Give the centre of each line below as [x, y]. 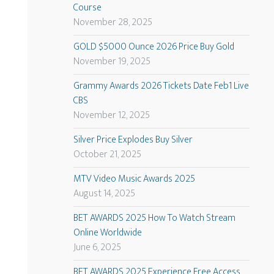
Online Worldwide [107, 233]
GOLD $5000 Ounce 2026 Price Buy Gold [154, 47]
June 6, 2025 [97, 248]
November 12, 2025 [111, 116]
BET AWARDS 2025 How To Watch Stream [154, 218]
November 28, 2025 [113, 23]
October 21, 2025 [107, 155]
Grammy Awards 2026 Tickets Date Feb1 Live [161, 86]
